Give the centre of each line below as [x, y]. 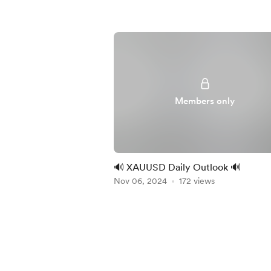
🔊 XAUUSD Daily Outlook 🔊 [177, 167]
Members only [205, 101]
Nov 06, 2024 [140, 181]
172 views [197, 181]
